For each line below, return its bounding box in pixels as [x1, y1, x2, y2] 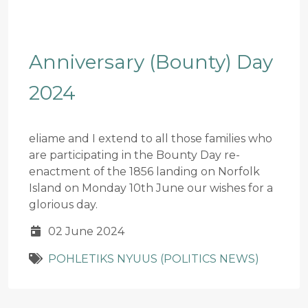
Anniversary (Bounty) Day [29, 49, 273, 74]
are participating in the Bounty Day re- [29, 148, 240, 162]
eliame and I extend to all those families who [29, 131, 272, 145]
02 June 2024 [48, 224, 124, 238]
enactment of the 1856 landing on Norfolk [29, 164, 260, 178]
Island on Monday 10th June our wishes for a [29, 181, 273, 195]
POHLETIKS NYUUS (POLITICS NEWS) [48, 252, 259, 265]
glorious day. [29, 197, 98, 211]
